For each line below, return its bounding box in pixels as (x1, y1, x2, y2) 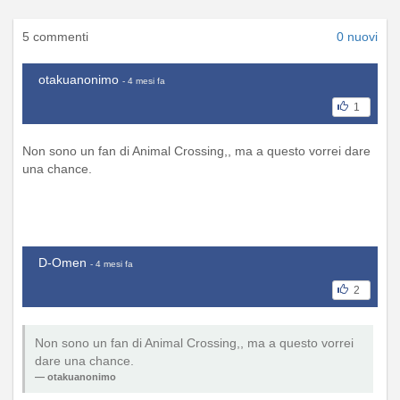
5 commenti (22, 29, 88, 44)
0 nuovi (337, 29, 378, 44)
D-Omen (38, 254, 87, 270)
